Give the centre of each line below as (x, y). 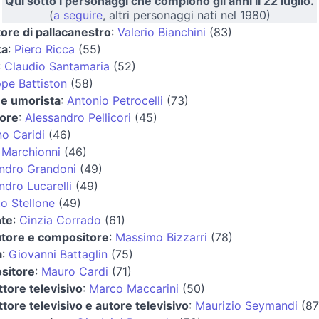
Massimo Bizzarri (161, 237)
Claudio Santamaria (57, 66)
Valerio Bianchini (162, 32)
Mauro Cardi (75, 271)
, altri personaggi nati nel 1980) (186, 15)
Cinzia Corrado (60, 220)
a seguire (78, 15)
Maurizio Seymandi (246, 305)
